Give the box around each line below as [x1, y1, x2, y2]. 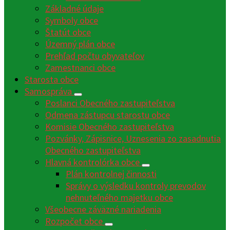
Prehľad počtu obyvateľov [45, 50, 144, 62]
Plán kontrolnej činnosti [66, 168, 157, 180]
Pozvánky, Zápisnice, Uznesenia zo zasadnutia [45, 132, 221, 145]
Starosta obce [25, 73, 79, 86]
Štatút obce [45, 26, 91, 39]
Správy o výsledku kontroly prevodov [66, 180, 206, 192]
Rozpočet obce [45, 215, 105, 227]
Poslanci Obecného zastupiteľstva [45, 97, 175, 109]
